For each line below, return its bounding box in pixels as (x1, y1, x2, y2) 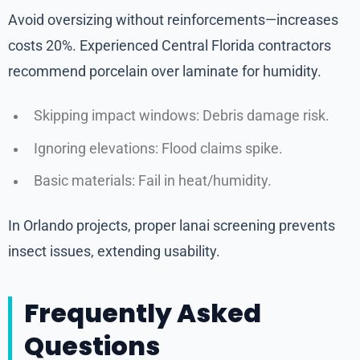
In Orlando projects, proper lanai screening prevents (8, 217, 335, 235)
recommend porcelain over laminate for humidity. (8, 63, 321, 80)
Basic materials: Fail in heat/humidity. (34, 173, 272, 190)
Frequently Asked (24, 295, 261, 332)
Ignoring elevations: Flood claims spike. (34, 140, 283, 157)
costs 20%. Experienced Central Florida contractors (8, 37, 331, 55)
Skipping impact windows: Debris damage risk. (34, 108, 329, 125)
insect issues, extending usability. (8, 243, 220, 260)
